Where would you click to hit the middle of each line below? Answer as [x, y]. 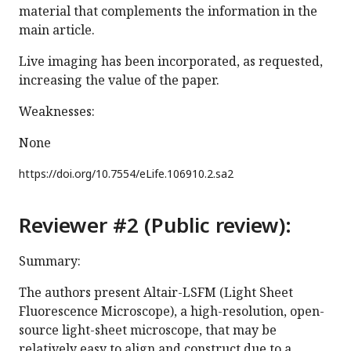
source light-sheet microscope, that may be [148, 330]
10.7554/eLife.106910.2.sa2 [165, 174]
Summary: [50, 261]
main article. [57, 30]
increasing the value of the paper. [119, 80]
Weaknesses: [57, 112]
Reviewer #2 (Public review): [155, 225]
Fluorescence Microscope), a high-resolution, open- [172, 311]
